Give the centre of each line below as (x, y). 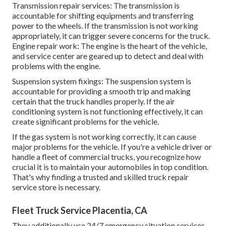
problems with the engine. (56, 66)
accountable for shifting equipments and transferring (103, 15)
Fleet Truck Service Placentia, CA (80, 210)
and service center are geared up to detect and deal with (108, 55)
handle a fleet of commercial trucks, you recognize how (106, 156)
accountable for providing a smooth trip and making (101, 91)
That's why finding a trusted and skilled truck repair (100, 177)
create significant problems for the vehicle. (86, 121)
